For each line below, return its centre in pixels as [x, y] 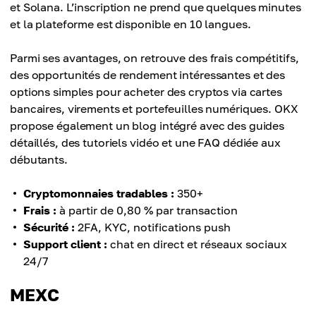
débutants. [39, 159]
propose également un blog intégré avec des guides [147, 126]
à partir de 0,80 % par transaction [147, 210]
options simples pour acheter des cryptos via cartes [146, 92]
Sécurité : [49, 227]
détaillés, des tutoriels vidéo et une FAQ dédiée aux [145, 142]
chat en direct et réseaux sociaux [197, 244]
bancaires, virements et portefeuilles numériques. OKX [154, 109]
